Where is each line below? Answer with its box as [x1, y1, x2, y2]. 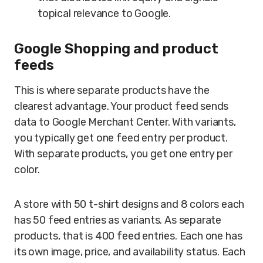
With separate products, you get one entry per [14, 147, 232, 160]
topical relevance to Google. [38, 7, 171, 20]
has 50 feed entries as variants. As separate [14, 214, 222, 227]
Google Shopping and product [14, 41, 218, 57]
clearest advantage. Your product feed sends [14, 100, 229, 113]
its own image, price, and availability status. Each [14, 245, 245, 258]
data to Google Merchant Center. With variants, [14, 116, 236, 129]
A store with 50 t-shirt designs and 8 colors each [14, 198, 245, 211]
